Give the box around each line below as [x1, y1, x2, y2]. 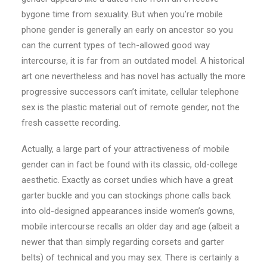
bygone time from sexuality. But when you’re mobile [21, 9, 223, 20]
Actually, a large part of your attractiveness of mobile [21, 144, 229, 154]
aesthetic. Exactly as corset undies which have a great [21, 175, 233, 185]
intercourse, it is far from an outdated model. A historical [21, 55, 244, 66]
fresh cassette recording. [21, 117, 120, 128]
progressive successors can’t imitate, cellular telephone [21, 86, 239, 97]
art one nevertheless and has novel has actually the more [21, 71, 246, 82]
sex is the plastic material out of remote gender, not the [21, 102, 240, 113]
